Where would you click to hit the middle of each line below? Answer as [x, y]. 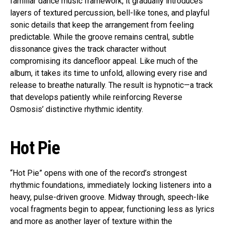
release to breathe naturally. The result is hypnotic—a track [111, 85]
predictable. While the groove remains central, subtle [102, 37]
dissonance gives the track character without [88, 49]
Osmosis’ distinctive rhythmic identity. [77, 109]
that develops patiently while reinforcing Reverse [96, 97]
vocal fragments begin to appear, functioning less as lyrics [112, 209]
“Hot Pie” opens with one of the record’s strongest [98, 173]
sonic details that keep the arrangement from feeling [102, 25]
